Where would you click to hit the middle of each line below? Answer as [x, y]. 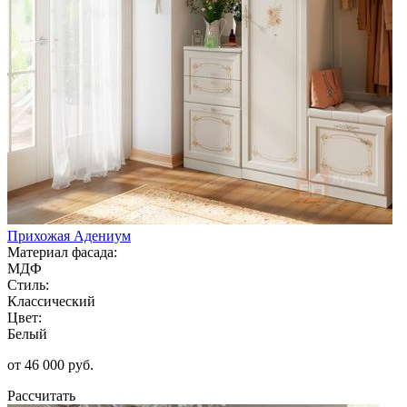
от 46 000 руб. [50, 364]
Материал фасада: [62, 252]
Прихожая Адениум [69, 235]
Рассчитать [41, 395]
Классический [51, 301]
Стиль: [28, 284]
